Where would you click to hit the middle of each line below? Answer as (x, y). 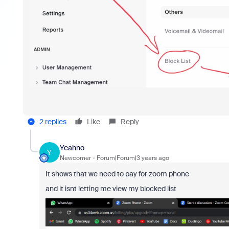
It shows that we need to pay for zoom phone (117, 174)
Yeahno (72, 147)
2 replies (53, 122)
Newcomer (75, 158)
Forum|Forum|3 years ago (133, 158)
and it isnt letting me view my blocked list (111, 189)
